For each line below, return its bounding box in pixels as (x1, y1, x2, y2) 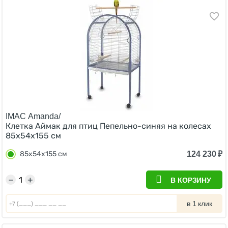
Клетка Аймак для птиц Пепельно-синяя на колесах (6, 121, 211, 131)
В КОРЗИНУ (170, 176, 211, 184)
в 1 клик (187, 199, 212, 208)
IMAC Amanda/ (6, 112, 61, 121)
